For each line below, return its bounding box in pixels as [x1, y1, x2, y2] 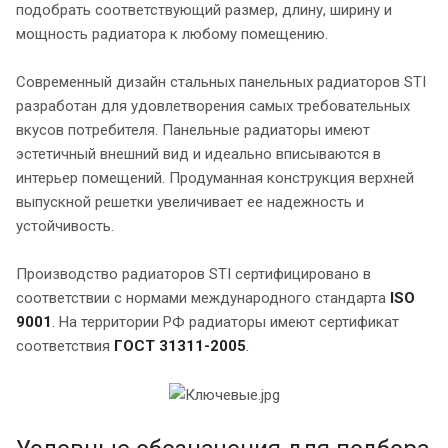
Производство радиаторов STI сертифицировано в [16, 264, 371, 283]
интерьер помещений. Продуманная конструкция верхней [16, 168, 414, 187]
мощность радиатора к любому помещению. [16, 24, 328, 43]
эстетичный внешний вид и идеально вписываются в [16, 144, 381, 163]
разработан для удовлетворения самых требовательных [16, 96, 410, 115]
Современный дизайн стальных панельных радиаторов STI [16, 72, 426, 91]
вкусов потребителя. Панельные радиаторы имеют [16, 120, 370, 139]
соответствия [16, 336, 110, 355]
